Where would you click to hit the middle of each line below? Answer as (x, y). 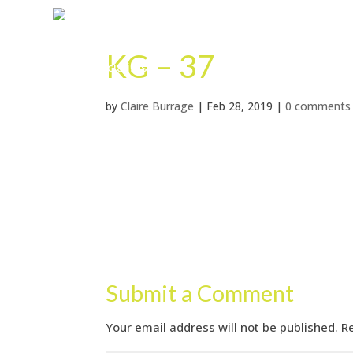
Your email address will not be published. (222, 327)
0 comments (318, 106)
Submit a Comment (200, 293)
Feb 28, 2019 (240, 106)
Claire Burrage (158, 106)
